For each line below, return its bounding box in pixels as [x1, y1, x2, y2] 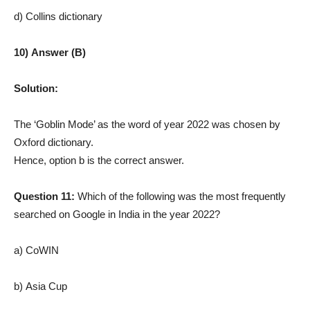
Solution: [14, 82, 58, 94]
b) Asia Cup [14, 280, 67, 292]
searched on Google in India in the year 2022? [14, 208, 220, 220]
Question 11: [14, 190, 77, 202]
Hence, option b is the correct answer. [14, 154, 184, 166]
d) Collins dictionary [14, 10, 102, 22]
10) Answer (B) [14, 46, 86, 58]
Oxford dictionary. [14, 136, 93, 148]
